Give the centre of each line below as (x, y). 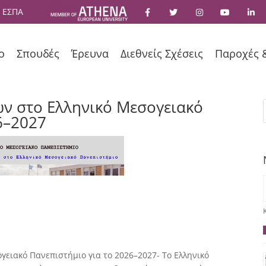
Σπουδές (38, 53)
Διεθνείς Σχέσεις (161, 53)
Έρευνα (90, 53)
